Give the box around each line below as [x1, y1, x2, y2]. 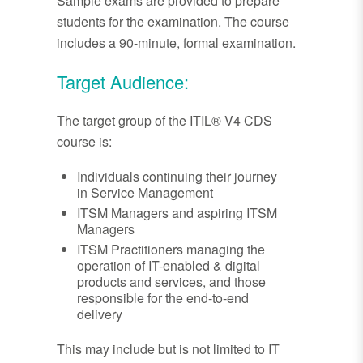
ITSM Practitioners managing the [77, 240, 265, 259]
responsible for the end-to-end [77, 288, 249, 308]
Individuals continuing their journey [77, 167, 277, 186]
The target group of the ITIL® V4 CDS [57, 111, 272, 130]
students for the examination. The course [57, 12, 289, 32]
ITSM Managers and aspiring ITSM [77, 203, 277, 223]
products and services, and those [77, 272, 266, 292]
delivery [77, 305, 122, 324]
